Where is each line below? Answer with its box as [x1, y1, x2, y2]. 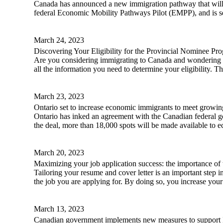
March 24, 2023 [34, 36, 84, 45]
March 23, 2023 [34, 92, 84, 101]
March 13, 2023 [34, 205, 84, 214]
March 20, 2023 [34, 148, 84, 157]
